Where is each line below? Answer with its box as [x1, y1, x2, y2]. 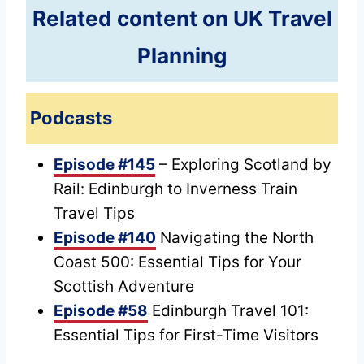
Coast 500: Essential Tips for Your [54, 252, 301, 271]
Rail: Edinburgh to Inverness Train [54, 179, 297, 198]
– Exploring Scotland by [155, 154, 331, 174]
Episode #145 [54, 154, 155, 174]
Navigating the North [156, 227, 314, 247]
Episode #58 [54, 301, 148, 320]
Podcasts [30, 106, 112, 128]
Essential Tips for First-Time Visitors [54, 325, 318, 344]
